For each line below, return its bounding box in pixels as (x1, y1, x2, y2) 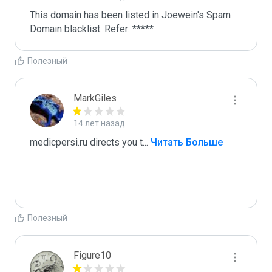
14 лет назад (73, 118, 125, 128)
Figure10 (73, 250, 111, 261)
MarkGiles (73, 92, 117, 104)
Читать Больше (148, 137, 223, 148)
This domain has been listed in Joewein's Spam (30, 9, 231, 21)
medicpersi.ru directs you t (30, 137, 143, 148)
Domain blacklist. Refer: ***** (30, 23, 154, 35)
